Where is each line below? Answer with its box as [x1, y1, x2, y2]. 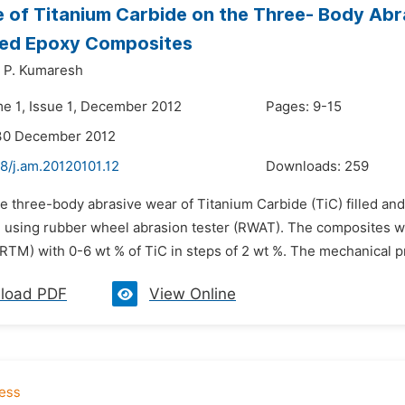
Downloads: [266, 158, 344, 174]
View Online [149, 285, 236, 303]
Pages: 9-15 [266, 99, 342, 115]
